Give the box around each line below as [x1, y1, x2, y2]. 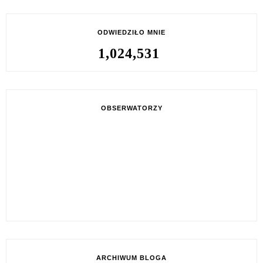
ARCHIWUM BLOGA [96, 254, 167, 261]
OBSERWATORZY [100, 104, 163, 112]
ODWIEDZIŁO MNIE [97, 28, 166, 36]
